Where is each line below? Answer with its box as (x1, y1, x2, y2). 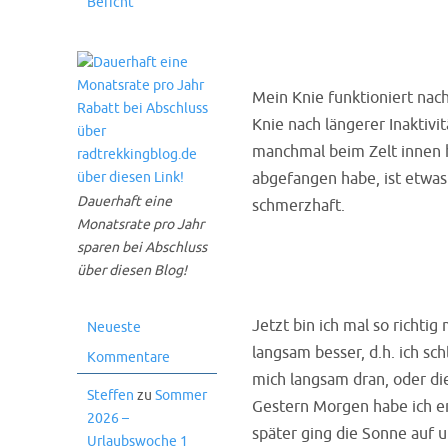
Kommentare (87, 349, 170, 366)
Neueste (87, 319, 141, 336)
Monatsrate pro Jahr (77, 216, 204, 233)
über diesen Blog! (77, 262, 187, 279)
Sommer (155, 387, 207, 404)
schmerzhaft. (252, 196, 345, 216)
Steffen (87, 387, 134, 404)
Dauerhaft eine (77, 193, 172, 210)
